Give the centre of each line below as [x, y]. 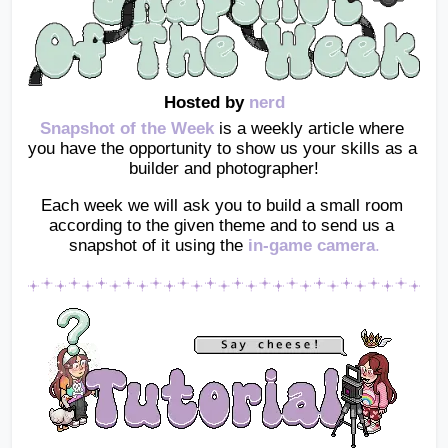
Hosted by [206, 102]
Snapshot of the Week [126, 128]
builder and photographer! [224, 168]
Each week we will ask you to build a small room [221, 205]
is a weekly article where [308, 128]
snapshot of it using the [155, 245]
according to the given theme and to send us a [221, 225]
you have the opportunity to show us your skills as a [222, 148]
